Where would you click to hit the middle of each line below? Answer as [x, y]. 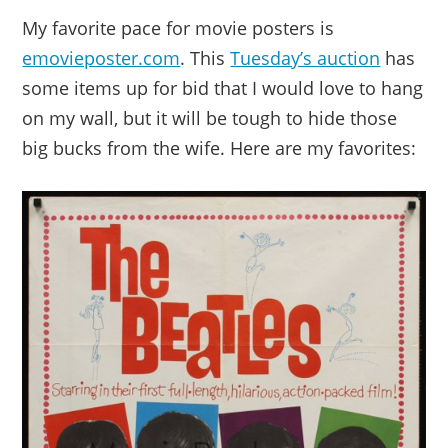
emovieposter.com [101, 58]
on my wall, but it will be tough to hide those [210, 118]
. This [205, 58]
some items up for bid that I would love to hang [223, 88]
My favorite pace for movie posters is [178, 28]
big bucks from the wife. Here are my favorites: [219, 148]
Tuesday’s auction [305, 58]
